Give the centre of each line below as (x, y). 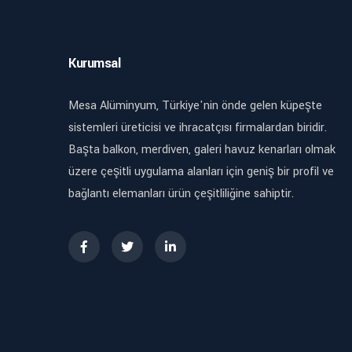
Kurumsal (94, 63)
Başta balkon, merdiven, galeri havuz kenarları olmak (202, 149)
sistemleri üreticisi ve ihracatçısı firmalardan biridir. (198, 127)
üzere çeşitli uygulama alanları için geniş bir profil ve (201, 171)
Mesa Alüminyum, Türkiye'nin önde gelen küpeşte (195, 105)
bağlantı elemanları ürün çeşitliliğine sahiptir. (181, 193)
